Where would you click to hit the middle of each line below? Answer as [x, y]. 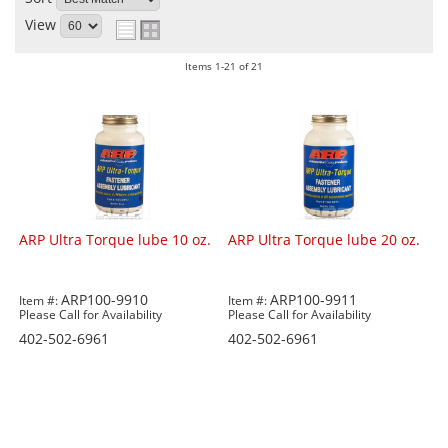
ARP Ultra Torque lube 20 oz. [324, 240]
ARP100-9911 [314, 300]
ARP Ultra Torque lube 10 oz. [115, 240]
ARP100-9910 [105, 300]
